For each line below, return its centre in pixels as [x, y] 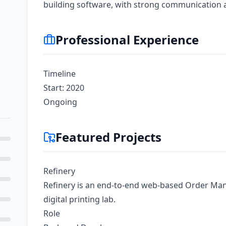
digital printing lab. [79, 199]
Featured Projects [108, 137]
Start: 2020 [64, 88]
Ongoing [60, 102]
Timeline [59, 74]
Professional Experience [127, 40]
